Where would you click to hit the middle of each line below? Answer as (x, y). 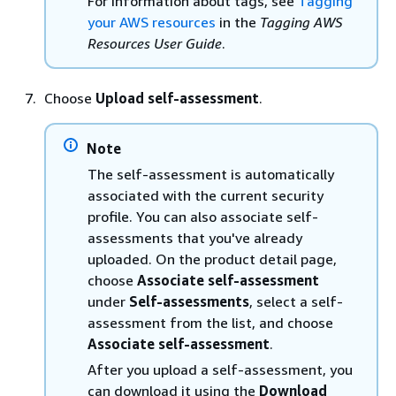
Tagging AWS (301, 22)
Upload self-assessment (177, 98)
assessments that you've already (195, 237)
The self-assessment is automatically (211, 174)
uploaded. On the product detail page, (212, 259)
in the (238, 22)
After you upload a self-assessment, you (220, 369)
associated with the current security (206, 195)
